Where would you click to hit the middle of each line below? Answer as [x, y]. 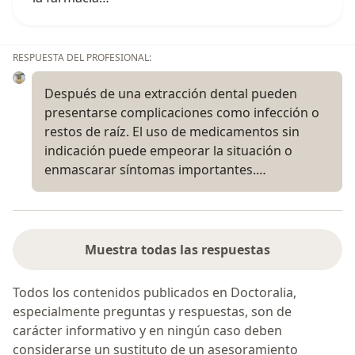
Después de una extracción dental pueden [171, 93]
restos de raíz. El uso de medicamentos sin [172, 131]
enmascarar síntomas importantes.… [155, 169]
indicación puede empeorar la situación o [168, 150]
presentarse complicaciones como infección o [182, 112]
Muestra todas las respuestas [177, 250]
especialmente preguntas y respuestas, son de [152, 312]
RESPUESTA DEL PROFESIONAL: [82, 57]
